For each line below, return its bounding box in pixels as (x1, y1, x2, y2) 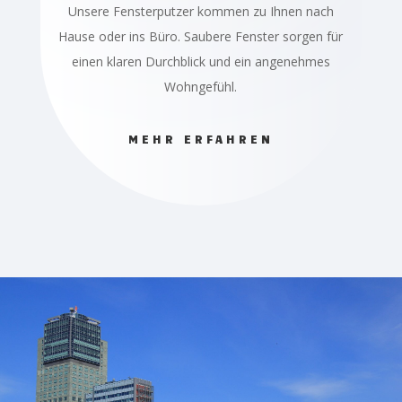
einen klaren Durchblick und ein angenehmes (71, 53, 330, 71)
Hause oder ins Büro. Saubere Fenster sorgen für (58, 28, 344, 46)
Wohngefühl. (164, 78, 238, 96)
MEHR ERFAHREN (127, 132, 274, 147)
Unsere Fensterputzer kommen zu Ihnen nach (67, 3, 334, 21)
